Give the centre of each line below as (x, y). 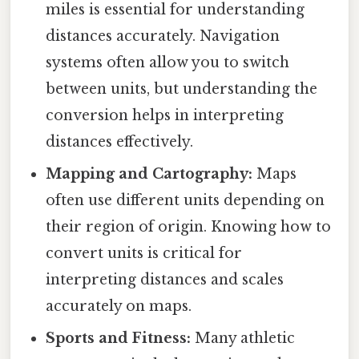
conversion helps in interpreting (165, 116)
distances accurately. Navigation (163, 36)
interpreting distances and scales (165, 280)
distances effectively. (120, 142)
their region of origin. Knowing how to (189, 227)
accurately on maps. (119, 307)
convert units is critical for (144, 254)
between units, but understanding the (182, 89)
